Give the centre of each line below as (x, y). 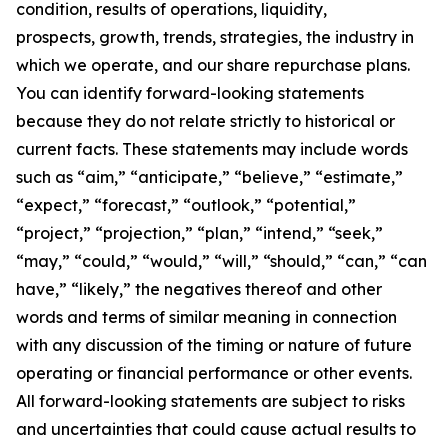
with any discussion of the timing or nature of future (214, 345)
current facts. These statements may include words (212, 149)
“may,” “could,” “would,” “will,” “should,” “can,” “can (221, 261)
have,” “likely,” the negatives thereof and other (199, 289)
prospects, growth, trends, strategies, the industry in (215, 37)
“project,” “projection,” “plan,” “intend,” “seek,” (199, 233)
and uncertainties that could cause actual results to (216, 429)
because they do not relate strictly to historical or (205, 121)
